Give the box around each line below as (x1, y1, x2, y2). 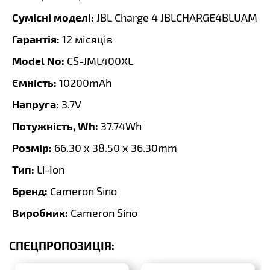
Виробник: (12, 206, 68, 219)
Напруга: (12, 98, 59, 110)
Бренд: (12, 184, 48, 197)
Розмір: (12, 141, 52, 154)
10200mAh (59, 76, 111, 89)
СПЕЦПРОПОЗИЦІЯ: (9, 239, 115, 253)
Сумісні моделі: (12, 11, 94, 24)
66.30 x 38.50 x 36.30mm (54, 141, 177, 154)
